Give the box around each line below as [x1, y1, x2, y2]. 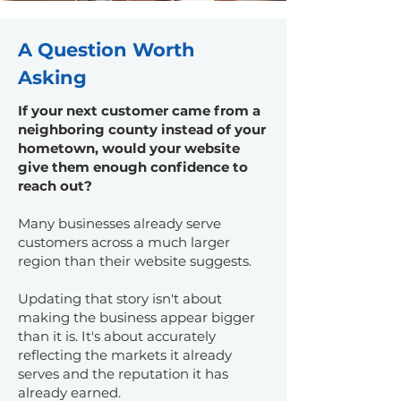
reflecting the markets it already [18, 346, 232, 363]
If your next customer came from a [18, 102, 260, 119]
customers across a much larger [18, 234, 230, 251]
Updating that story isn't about [18, 290, 222, 307]
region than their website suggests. [18, 252, 252, 269]
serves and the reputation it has [18, 365, 228, 382]
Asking [18, 66, 87, 89]
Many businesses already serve [18, 215, 221, 232]
